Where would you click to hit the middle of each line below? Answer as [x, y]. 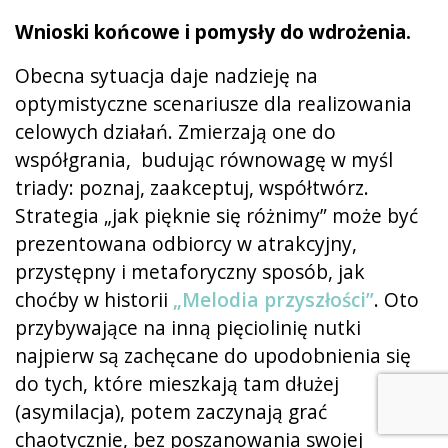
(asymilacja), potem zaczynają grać [171, 411]
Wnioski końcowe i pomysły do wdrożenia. [213, 31]
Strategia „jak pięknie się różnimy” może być [216, 215]
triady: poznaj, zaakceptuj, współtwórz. [192, 187]
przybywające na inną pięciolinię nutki [188, 327]
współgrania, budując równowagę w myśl [204, 159]
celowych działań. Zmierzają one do [175, 131]
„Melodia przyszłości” [273, 299]
